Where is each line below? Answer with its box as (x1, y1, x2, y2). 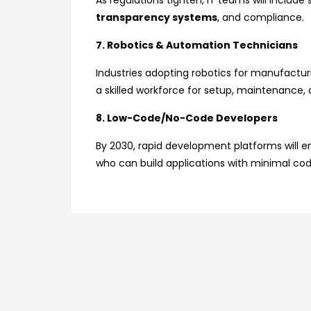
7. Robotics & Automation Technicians (96, 38, 298, 52)
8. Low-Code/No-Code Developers (96, 111, 278, 125)
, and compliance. (217, 10, 304, 24)
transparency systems (96, 10, 217, 24)
